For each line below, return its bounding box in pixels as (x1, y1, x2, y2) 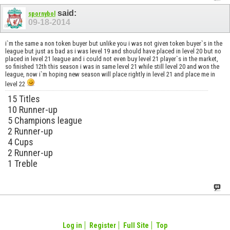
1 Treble (8, 158, 37, 169)
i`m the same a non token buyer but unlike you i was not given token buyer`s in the (5, 39, 222, 47)
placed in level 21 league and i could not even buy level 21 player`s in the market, (5, 54, 218, 63)
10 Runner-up (8, 104, 57, 115)
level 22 (5, 80, 27, 88)
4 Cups (8, 136, 33, 147)
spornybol (28, 10, 55, 17)
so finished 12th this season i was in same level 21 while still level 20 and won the (5, 62, 219, 70)
